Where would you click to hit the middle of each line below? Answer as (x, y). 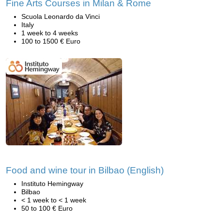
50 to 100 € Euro (47, 208)
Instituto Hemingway (52, 184)
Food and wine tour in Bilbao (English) (85, 170)
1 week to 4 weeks (50, 33)
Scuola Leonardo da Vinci (61, 16)
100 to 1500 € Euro (51, 41)
